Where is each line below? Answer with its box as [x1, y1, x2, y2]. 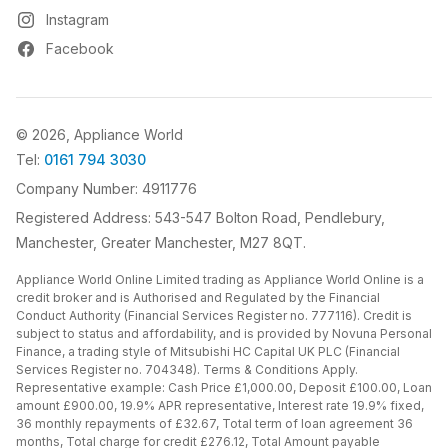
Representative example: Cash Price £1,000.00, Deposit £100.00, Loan [16, 380, 432, 396]
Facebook [46, 40, 114, 58]
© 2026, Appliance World [16, 126, 183, 144]
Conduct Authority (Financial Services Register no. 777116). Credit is [16, 308, 412, 324]
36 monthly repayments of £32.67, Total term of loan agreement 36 [16, 416, 413, 432]
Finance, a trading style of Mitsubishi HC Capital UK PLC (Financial [16, 344, 400, 360]
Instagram [46, 11, 109, 29]
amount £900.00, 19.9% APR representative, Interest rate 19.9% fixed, [16, 398, 424, 414]
